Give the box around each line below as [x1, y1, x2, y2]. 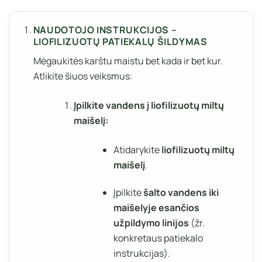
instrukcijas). [113, 246, 171, 260]
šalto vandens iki [143, 185, 219, 199]
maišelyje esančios [113, 201, 200, 214]
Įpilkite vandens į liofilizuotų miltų [73, 98, 224, 112]
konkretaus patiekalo [113, 231, 204, 244]
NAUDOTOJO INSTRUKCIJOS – [33, 23, 177, 37]
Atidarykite [113, 143, 162, 156]
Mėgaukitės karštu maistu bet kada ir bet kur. [33, 54, 223, 67]
